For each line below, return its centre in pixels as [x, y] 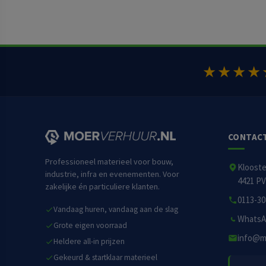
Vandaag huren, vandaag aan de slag [116, 209]
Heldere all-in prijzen [89, 241]
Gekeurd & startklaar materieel [105, 257]
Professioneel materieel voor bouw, [109, 161]
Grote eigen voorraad [90, 225]
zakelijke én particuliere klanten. [102, 186]
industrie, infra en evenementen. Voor [112, 174]
